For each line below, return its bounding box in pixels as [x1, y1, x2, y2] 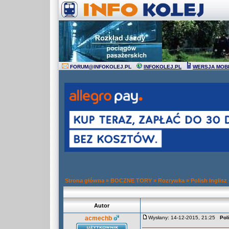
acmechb [84, 215, 112, 222]
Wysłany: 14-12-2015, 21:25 [148, 215, 220, 220]
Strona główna [65, 177, 104, 184]
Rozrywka [158, 177, 185, 184]
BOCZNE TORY [110, 177, 152, 184]
